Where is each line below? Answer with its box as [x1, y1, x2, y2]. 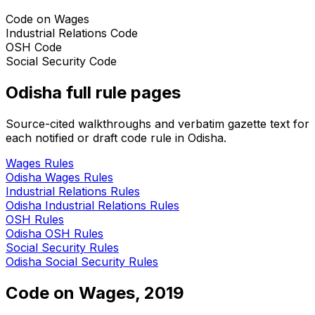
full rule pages [62, 82, 181, 103]
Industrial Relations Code [6, 25, 138, 40]
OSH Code [6, 39, 62, 54]
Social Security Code [6, 53, 117, 68]
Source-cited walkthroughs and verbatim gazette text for [6, 116, 309, 131]
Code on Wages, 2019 [6, 282, 184, 303]
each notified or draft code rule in [6, 130, 188, 145]
